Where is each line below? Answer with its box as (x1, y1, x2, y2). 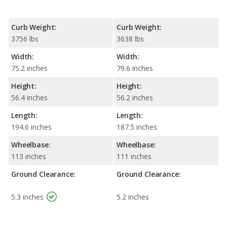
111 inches (117, 151, 152, 161)
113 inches (11, 151, 46, 161)
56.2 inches (117, 92, 153, 102)
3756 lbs (11, 33, 39, 44)
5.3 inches (11, 192, 44, 202)
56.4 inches (11, 92, 48, 102)
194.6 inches (11, 122, 52, 132)
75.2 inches (11, 63, 48, 73)
